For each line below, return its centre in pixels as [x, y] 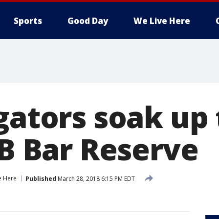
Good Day [88, 21]
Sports [28, 21]
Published [41, 178]
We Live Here [162, 21]
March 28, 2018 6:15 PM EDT [96, 178]
